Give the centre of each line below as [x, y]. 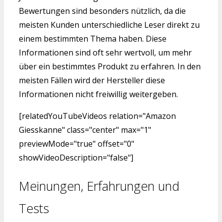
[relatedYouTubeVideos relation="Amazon [97, 116]
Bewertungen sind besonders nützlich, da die [102, 11]
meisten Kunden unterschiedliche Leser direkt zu [109, 25]
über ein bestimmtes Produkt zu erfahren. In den [110, 67]
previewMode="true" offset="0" [77, 144]
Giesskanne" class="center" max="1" [85, 130]
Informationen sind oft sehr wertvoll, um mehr [105, 53]
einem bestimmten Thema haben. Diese [93, 39]
